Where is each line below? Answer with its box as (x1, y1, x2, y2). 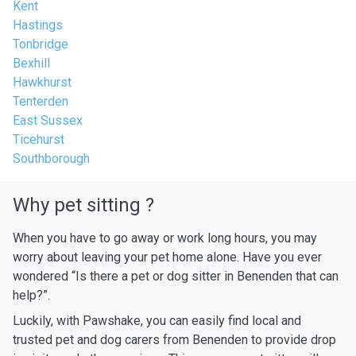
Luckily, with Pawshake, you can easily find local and (13, 313, 301, 328)
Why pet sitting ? (13, 194, 154, 216)
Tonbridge (13, 37, 68, 52)
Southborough (13, 151, 90, 166)
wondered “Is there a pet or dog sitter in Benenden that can (13, 269, 339, 284)
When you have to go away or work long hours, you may (13, 230, 317, 246)
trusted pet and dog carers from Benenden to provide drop (13, 332, 336, 347)
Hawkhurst (13, 75, 72, 90)
